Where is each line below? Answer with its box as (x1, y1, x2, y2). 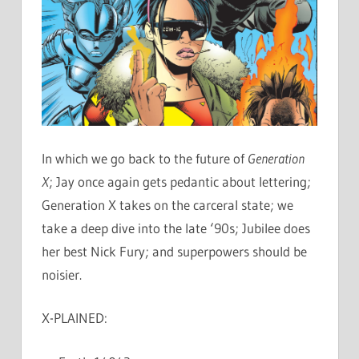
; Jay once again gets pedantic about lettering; (49, 172, 311, 190)
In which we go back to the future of (42, 149, 248, 167)
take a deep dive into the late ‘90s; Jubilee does (42, 219, 310, 236)
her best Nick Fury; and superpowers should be (42, 242, 307, 260)
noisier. (42, 265, 82, 283)
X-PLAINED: (42, 309, 107, 326)
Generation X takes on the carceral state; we (42, 196, 293, 213)
